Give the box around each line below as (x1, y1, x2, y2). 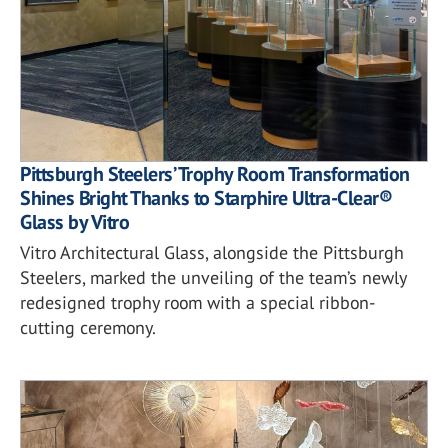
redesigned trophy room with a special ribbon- (20, 290, 375, 314)
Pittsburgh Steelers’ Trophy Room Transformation (20, 160, 410, 187)
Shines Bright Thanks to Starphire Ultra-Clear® (20, 184, 392, 211)
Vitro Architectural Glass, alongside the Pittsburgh (20, 240, 404, 264)
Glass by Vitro (20, 208, 129, 235)
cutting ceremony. (20, 315, 156, 339)
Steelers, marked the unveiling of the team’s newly (20, 265, 406, 289)
